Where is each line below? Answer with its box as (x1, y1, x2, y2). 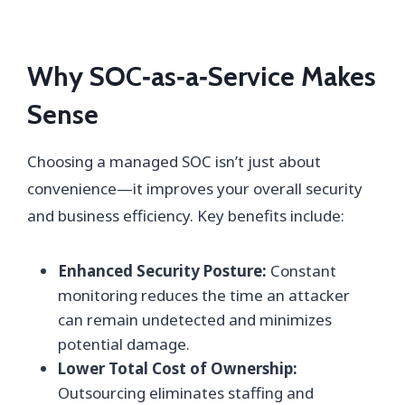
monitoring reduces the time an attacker (58, 284, 350, 306)
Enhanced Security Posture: (58, 259, 267, 281)
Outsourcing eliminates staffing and (58, 381, 314, 403)
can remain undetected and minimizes (58, 308, 332, 330)
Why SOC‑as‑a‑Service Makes (27, 59, 376, 93)
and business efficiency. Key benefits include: (27, 204, 344, 226)
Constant (267, 259, 336, 281)
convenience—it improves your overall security (27, 177, 363, 199)
